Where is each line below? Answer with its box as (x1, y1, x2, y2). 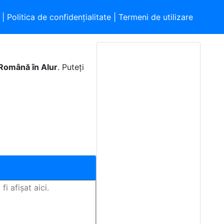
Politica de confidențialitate (7, 12, 111, 22)
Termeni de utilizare (118, 12, 193, 22)
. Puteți (57, 62, 84, 72)
